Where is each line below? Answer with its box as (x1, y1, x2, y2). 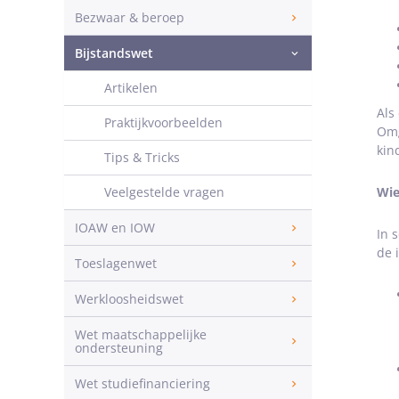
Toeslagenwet (75, 255, 157, 272)
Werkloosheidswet (75, 290, 183, 307)
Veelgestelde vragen (104, 183, 224, 200)
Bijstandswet (75, 45, 153, 61)
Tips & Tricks (104, 149, 180, 166)
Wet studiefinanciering (75, 375, 210, 392)
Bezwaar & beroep (75, 9, 184, 26)
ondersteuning (75, 339, 163, 356)
